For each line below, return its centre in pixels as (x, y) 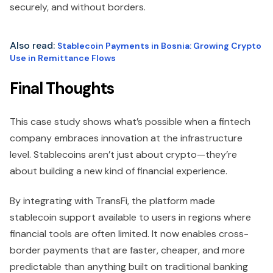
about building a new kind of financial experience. (119, 171)
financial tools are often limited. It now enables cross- (129, 233)
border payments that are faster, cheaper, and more (127, 250)
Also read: (32, 45)
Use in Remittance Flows (63, 58)
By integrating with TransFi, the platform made (112, 200)
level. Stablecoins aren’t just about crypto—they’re (123, 154)
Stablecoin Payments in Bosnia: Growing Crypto (159, 45)
